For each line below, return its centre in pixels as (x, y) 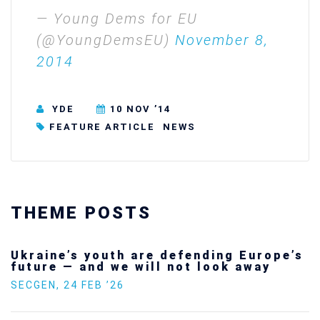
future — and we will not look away (141, 266)
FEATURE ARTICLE (102, 126)
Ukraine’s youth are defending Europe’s (157, 255)
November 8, (222, 40)
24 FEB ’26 (94, 285)
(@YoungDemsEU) (106, 40)
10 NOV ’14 (140, 109)
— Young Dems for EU (117, 18)
